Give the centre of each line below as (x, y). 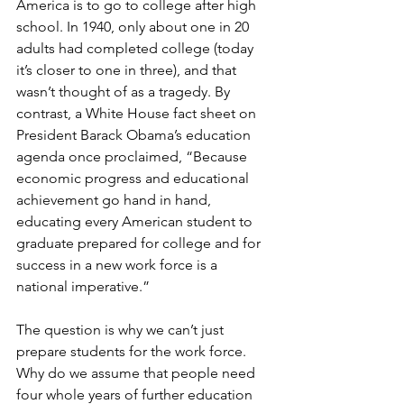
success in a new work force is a (119, 265)
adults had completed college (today (137, 49)
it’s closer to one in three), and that (128, 70)
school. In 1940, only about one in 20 (134, 27)
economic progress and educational (134, 179)
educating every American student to (136, 222)
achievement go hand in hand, (115, 200)
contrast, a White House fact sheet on (138, 114)
